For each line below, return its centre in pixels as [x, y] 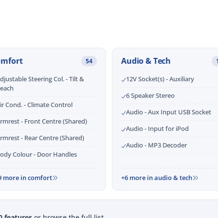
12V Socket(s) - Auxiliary [160, 79]
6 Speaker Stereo [150, 96]
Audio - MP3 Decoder [156, 145]
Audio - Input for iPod [157, 129]
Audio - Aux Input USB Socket [169, 112]
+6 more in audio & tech [157, 178]
